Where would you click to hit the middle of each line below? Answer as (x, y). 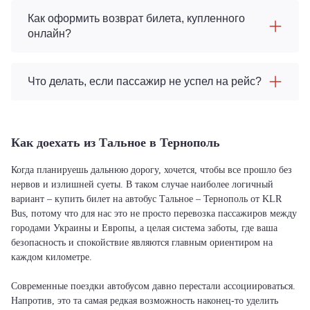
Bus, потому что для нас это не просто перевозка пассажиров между (154, 213)
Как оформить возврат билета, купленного (136, 18)
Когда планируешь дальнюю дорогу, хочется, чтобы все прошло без (152, 170)
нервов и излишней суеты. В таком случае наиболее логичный (142, 184)
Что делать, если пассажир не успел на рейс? (145, 81)
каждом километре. (52, 257)
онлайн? (49, 34)
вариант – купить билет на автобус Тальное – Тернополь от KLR (146, 199)
